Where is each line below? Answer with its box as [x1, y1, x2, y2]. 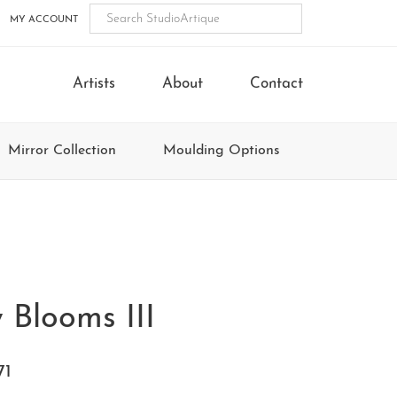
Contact [250, 76, 303, 91]
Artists [73, 76, 115, 91]
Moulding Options [163, 144, 280, 158]
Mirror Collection [8, 144, 116, 158]
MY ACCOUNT [10, 14, 78, 25]
